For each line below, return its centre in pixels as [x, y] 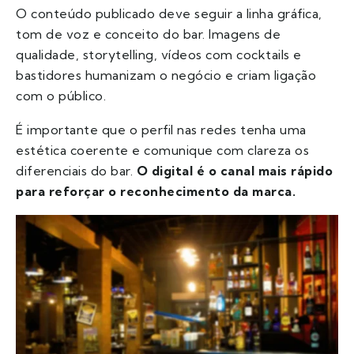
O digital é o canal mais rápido [234, 171]
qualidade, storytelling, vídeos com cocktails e [159, 55]
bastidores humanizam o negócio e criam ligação [166, 75]
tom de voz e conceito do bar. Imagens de [148, 34]
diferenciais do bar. [76, 171]
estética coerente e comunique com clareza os [162, 151]
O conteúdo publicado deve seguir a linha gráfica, [169, 14]
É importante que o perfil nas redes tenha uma [161, 130]
